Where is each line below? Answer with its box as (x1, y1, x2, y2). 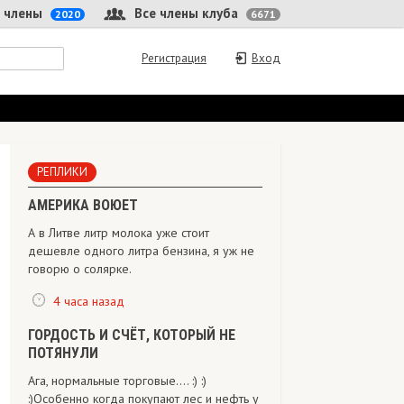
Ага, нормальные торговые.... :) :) (28, 372, 207, 389)
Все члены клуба (131, 5, 242, 23)
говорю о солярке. (28, 261, 132, 277)
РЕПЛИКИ (37, 164, 87, 179)
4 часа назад (53, 292, 124, 309)
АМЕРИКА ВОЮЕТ (28, 197, 138, 214)
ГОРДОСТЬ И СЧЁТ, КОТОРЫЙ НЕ (28, 326, 235, 344)
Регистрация (142, 50, 207, 66)
